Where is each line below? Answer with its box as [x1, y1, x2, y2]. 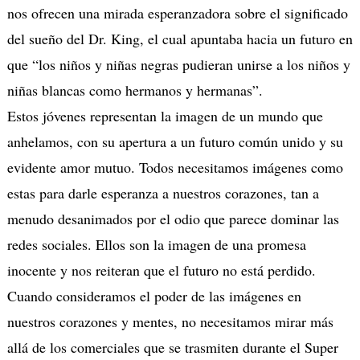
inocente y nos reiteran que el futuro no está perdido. [6, 260, 316, 280]
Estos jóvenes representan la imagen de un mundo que [6, 106, 323, 126]
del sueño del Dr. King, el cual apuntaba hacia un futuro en [6, 29, 353, 49]
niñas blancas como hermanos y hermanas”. [6, 80, 263, 100]
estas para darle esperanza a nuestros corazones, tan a [6, 183, 319, 203]
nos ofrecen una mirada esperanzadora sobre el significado [6, 3, 348, 23]
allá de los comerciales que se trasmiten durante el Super [6, 337, 338, 358]
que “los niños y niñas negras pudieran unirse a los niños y [6, 55, 350, 75]
